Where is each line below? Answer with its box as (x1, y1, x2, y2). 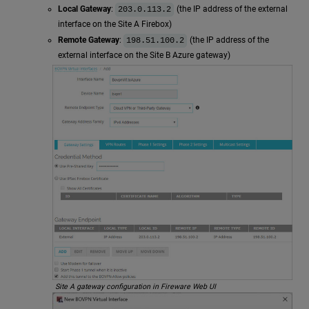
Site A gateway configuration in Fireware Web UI (55, 282, 216, 292)
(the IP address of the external (175, 3, 288, 14)
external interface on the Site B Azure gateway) (58, 50, 230, 60)
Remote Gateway (58, 34, 119, 45)
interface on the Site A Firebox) (58, 19, 172, 29)
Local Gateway (58, 3, 111, 14)
